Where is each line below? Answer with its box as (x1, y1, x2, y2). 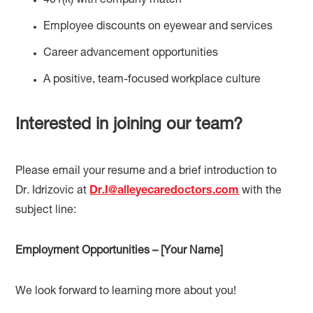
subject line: (15, 205, 77, 217)
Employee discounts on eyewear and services (43, 21, 273, 33)
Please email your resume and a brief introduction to (15, 166, 277, 177)
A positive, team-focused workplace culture (43, 74, 261, 86)
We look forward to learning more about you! (15, 286, 237, 298)
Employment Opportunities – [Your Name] (15, 245, 224, 257)
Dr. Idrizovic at (15, 185, 90, 197)
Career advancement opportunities (43, 48, 219, 59)
